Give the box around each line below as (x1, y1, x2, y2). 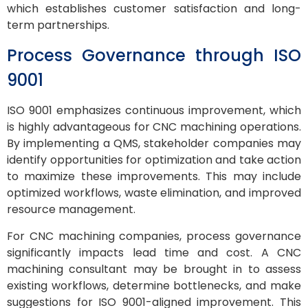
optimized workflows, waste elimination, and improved (7, 185, 301, 201)
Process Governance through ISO (7, 44, 301, 67)
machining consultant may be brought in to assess (7, 261, 301, 277)
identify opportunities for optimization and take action (7, 152, 301, 168)
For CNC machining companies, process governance (7, 228, 301, 244)
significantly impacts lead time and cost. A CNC (7, 244, 301, 261)
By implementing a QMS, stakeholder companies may (7, 135, 301, 152)
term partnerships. (7, 16, 109, 33)
